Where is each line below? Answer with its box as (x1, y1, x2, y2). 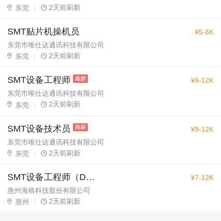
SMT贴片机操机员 (7, 27, 79, 37)
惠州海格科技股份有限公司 (7, 186, 90, 195)
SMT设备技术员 (7, 123, 71, 134)
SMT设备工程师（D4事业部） (86, 172, 95, 183)
